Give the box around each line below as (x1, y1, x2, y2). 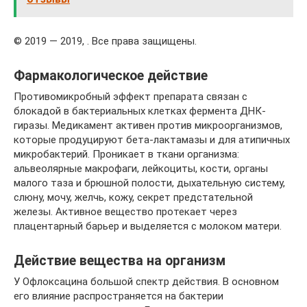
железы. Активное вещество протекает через (14, 205, 237, 218)
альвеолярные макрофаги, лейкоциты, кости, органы (14, 162, 268, 175)
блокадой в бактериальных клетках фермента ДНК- (14, 104, 266, 117)
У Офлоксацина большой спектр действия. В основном (14, 275, 279, 288)
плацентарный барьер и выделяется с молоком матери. (14, 219, 282, 232)
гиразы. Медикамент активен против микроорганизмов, (14, 119, 282, 132)
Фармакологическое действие (14, 68, 208, 84)
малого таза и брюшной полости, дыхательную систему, (14, 176, 285, 189)
